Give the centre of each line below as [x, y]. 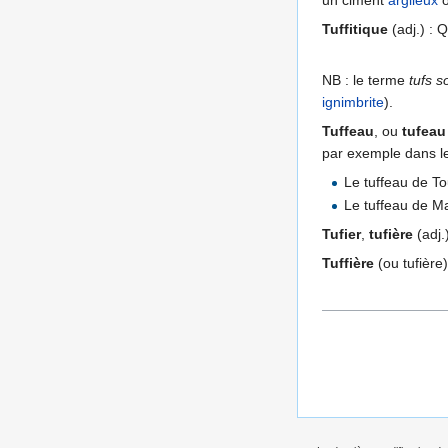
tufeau [424, 131]
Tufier [341, 234]
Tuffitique [355, 29]
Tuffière [348, 263]
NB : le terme [365, 80]
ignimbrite [353, 102]
